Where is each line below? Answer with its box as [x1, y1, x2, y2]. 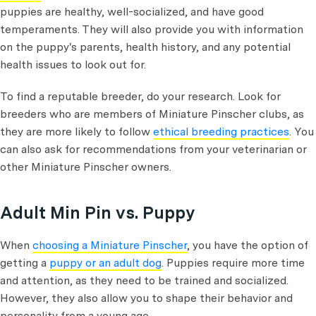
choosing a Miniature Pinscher [32, 238, 187, 252]
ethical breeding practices [153, 125, 289, 138]
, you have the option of [187, 238, 308, 252]
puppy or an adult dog [49, 256, 162, 269]
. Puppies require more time [162, 256, 305, 269]
